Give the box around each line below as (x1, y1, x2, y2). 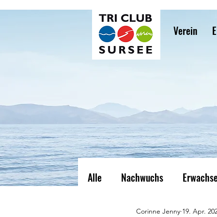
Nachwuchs (121, 170, 163, 185)
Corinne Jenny (136, 207, 180, 216)
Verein (173, 23, 197, 38)
